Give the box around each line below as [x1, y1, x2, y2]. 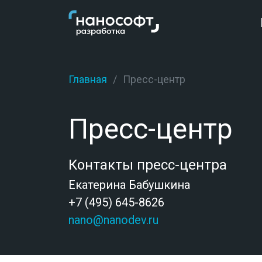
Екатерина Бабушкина [68, 178, 190, 192]
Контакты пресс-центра [68, 157, 227, 173]
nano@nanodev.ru [68, 213, 158, 227]
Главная [68, 73, 107, 85]
